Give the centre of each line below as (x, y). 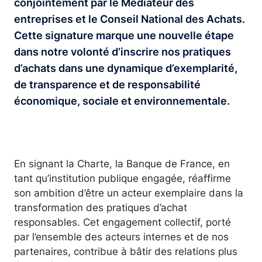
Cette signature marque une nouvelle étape (124, 35)
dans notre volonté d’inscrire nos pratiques (123, 51)
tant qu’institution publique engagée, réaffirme (123, 178)
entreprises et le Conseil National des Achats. (130, 19)
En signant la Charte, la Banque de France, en (122, 163)
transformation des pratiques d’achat (101, 207)
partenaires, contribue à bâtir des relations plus (126, 251)
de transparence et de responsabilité (107, 84)
